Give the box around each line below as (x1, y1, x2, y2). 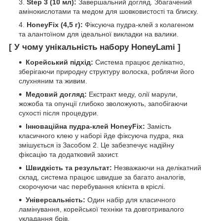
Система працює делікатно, (93, 58, 185, 66)
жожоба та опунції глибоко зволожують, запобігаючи (19, 99, 187, 108)
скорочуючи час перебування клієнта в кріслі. (19, 182, 165, 190)
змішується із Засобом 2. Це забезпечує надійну (19, 141, 174, 149)
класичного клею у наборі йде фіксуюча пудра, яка (19, 131, 184, 140)
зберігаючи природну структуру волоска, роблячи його (19, 67, 194, 75)
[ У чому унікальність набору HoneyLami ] (9, 42, 181, 52)
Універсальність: (26, 195, 85, 204)
